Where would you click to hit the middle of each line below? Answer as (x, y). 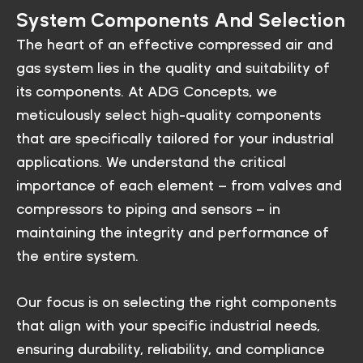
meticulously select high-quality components (169, 114)
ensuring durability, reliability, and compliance (171, 349)
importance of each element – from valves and (179, 185)
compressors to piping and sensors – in (148, 208)
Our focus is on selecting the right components (176, 302)
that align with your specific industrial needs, (168, 326)
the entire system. (79, 255)
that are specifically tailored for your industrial (175, 138)
